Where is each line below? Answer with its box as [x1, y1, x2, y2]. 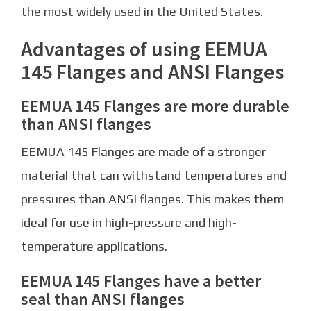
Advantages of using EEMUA [21, 35, 267, 62]
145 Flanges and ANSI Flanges [21, 58, 284, 85]
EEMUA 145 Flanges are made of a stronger [21, 144, 266, 160]
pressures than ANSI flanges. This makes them [21, 192, 284, 207]
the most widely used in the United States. [21, 4, 263, 19]
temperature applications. [21, 239, 167, 254]
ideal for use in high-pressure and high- [21, 215, 237, 230]
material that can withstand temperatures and [21, 168, 287, 183]
